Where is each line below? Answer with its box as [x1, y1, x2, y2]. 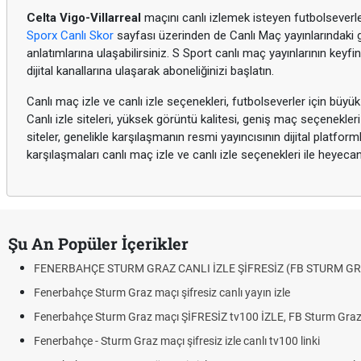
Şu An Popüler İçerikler [8, 233, 189, 254]
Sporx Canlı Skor [27, 28, 114, 43]
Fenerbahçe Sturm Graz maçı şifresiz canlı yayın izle [34, 286, 290, 299]
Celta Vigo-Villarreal [27, 10, 141, 25]
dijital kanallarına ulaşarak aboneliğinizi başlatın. [27, 64, 274, 78]
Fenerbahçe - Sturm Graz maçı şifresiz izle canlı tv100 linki [34, 334, 320, 347]
